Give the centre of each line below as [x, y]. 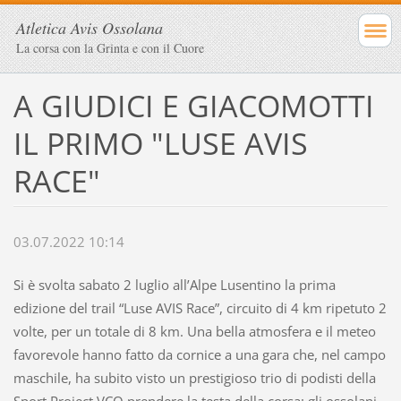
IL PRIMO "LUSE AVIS [160, 143]
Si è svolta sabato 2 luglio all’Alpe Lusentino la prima [174, 285]
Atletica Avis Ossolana [90, 28]
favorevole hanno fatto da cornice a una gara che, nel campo [199, 355]
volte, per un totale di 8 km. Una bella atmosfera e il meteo [194, 332]
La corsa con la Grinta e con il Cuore [110, 48]
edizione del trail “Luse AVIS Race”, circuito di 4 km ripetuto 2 [200, 308]
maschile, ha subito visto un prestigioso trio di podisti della [194, 378]
